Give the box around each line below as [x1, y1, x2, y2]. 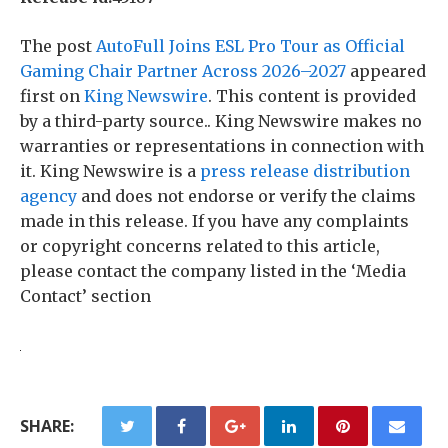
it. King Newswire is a [20, 160, 200, 181]
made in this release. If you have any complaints [20, 210, 409, 231]
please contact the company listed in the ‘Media [20, 260, 406, 281]
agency [20, 185, 77, 206]
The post [20, 35, 96, 56]
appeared [346, 60, 426, 81]
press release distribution [200, 160, 410, 181]
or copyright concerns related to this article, [20, 235, 380, 256]
